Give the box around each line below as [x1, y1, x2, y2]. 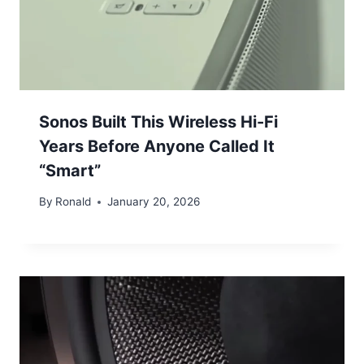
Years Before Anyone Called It [39, 136, 275, 156]
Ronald [55, 195, 92, 209]
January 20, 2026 [107, 195, 201, 209]
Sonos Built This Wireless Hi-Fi [39, 111, 278, 132]
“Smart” [39, 160, 101, 180]
